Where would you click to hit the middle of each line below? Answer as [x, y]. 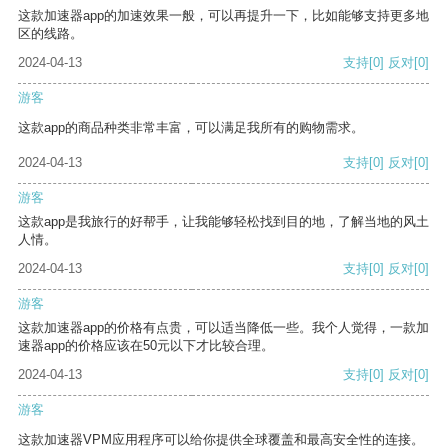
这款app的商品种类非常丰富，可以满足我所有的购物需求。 [191, 128]
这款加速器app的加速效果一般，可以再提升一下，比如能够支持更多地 [223, 16]
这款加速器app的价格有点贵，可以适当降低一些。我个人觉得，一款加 [223, 328]
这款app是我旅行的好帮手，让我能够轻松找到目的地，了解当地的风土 [223, 222]
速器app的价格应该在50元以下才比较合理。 [146, 346]
